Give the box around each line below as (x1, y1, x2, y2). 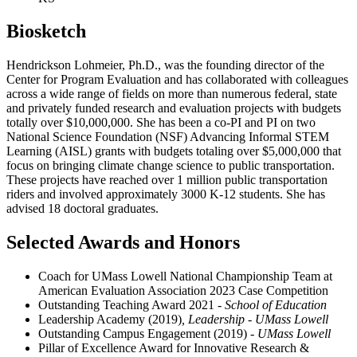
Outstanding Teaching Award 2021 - (38, 298, 225, 312)
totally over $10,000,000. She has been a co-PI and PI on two (6, 116, 316, 130)
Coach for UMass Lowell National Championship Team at (38, 269, 332, 284)
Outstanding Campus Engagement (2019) (38, 327, 250, 341)
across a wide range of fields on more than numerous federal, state (6, 87, 337, 101)
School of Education (225, 298, 327, 312)
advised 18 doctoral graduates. (6, 202, 159, 216)
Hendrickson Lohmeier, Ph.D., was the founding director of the (6, 58, 324, 73)
